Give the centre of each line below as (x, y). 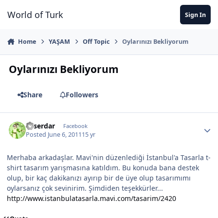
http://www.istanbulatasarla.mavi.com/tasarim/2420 (91, 199)
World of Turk (35, 14)
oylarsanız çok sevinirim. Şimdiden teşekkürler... (85, 188)
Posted (37, 135)
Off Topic (96, 42)
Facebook (75, 126)
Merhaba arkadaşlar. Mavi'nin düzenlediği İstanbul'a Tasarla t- (109, 158)
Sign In (195, 15)
